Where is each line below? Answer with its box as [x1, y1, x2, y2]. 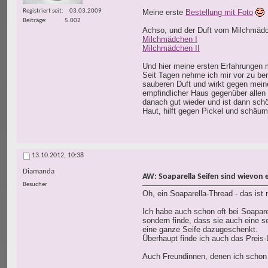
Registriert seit [23, 7, 62, 14]
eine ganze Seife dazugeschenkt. [142, 225, 258, 234]
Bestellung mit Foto [185, 8, 253, 17]
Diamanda [23, 167, 54, 176]
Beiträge [23, 17, 45, 24]
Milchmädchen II [142, 44, 200, 53]
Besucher [23, 181, 47, 188]
